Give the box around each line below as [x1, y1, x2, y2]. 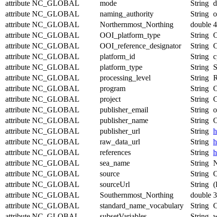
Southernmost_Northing [100, 190, 173, 199]
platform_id [100, 52, 135, 61]
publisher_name [100, 116, 148, 124]
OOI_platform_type [100, 31, 160, 39]
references [100, 148, 131, 156]
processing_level [100, 73, 151, 82]
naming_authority [100, 9, 154, 18]
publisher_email [100, 105, 148, 114]
